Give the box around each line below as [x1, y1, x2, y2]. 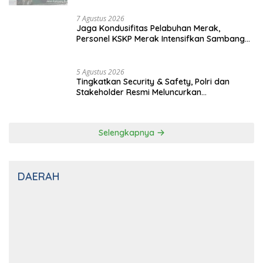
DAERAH [18, 170, 59, 184]
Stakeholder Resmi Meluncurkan [76, 87, 201, 98]
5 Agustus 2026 [76, 67, 124, 77]
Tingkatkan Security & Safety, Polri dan [76, 76, 230, 87]
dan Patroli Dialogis [76, 44, 153, 55]
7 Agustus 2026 [76, 14, 124, 24]
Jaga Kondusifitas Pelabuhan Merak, [76, 23, 220, 34]
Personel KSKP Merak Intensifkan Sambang [76, 33, 245, 45]
